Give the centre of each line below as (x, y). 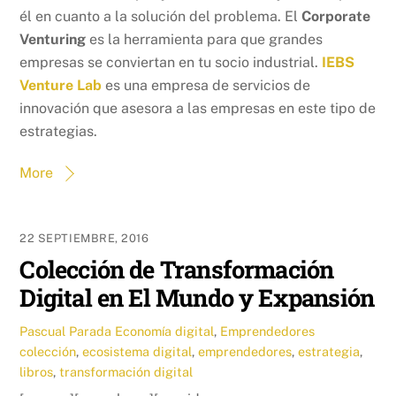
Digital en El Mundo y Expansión (197, 297)
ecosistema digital (137, 352)
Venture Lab (61, 86)
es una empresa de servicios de (206, 86)
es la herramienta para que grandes (205, 40)
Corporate (336, 17)
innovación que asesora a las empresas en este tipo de (198, 109)
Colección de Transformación (177, 269)
